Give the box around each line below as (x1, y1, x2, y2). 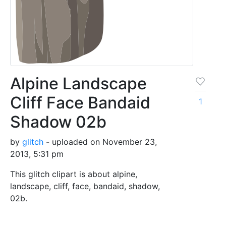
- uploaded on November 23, (43, 136, 157, 147)
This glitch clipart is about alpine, (10, 168, 137, 179)
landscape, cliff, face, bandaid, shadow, (10, 181, 160, 191)
